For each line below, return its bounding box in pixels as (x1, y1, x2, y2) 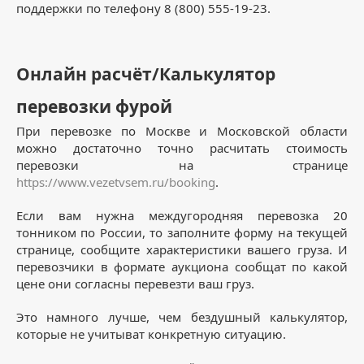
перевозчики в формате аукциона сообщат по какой (16, 258, 348, 275)
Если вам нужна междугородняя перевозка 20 (16, 206, 348, 223)
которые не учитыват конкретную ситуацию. (16, 325, 286, 342)
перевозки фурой (16, 94, 172, 118)
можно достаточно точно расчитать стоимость (16, 139, 348, 156)
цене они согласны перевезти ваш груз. (16, 275, 254, 292)
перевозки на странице (16, 156, 348, 173)
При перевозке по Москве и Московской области (16, 122, 348, 139)
